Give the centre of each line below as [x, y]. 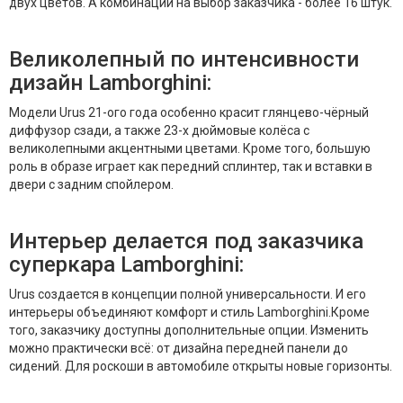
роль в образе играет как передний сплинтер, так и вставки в [191, 167]
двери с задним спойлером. [91, 185]
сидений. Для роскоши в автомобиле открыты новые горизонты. [201, 367]
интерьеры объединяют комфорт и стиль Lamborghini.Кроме [189, 313]
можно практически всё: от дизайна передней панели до [179, 349]
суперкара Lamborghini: [126, 265]
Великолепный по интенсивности [184, 60]
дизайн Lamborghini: [110, 83]
